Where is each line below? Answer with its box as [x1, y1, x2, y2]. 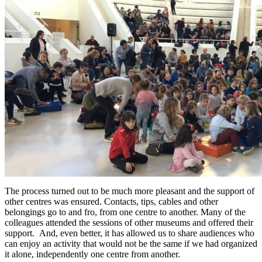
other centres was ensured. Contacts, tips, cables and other [5, 196, 218, 206]
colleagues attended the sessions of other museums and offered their [5, 217, 253, 227]
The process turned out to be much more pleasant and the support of [5, 185, 254, 196]
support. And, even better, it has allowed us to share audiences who [5, 227, 254, 238]
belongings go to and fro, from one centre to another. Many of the [5, 206, 246, 217]
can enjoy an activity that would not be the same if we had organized [5, 238, 257, 249]
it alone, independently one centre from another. [5, 249, 180, 259]
